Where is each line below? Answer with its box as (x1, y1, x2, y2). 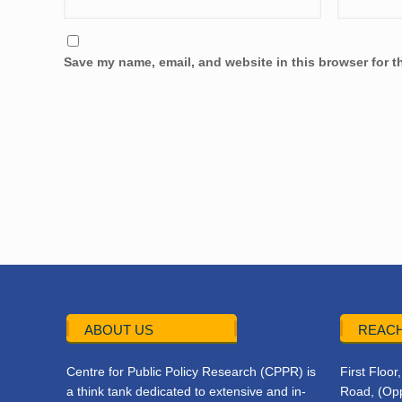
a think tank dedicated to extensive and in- (66, 384, 307, 398)
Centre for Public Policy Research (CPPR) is (66, 364, 317, 379)
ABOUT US (84, 322, 154, 337)
